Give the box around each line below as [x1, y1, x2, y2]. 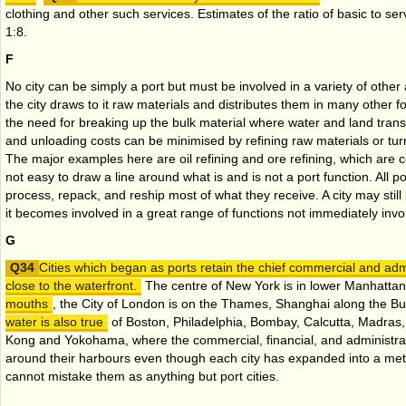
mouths [5, 295, 48, 311]
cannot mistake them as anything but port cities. [5, 368, 279, 383]
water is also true [5, 314, 103, 329]
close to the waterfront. [5, 277, 137, 293]
